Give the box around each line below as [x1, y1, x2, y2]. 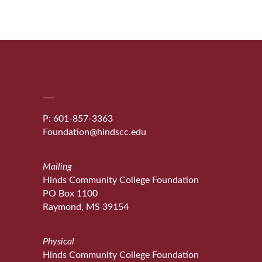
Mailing [43, 162, 73, 171]
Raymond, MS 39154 [43, 202, 129, 212]
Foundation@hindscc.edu [43, 127, 147, 137]
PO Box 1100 [43, 189, 98, 198]
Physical [43, 237, 75, 247]
